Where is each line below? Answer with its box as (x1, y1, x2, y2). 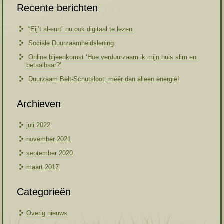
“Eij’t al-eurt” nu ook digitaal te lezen (28, 25, 133, 33)
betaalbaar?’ (26, 61, 62, 69)
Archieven (17, 98, 61, 110)
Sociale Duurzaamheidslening (28, 39, 114, 47)
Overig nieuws (26, 209, 68, 217)
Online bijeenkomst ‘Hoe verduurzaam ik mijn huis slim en (28, 53, 197, 61)
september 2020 (26, 149, 73, 157)
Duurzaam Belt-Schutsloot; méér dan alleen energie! (28, 75, 180, 83)
